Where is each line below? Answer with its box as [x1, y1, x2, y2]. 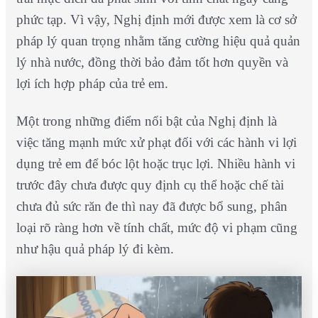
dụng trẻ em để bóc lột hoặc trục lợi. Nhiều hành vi [16, 155, 295, 171]
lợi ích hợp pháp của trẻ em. [16, 75, 168, 91]
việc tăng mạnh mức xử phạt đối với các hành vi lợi [16, 134, 297, 150]
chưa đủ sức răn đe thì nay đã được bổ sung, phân [16, 198, 287, 214]
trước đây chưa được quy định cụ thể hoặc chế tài [16, 177, 284, 192]
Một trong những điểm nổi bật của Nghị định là [16, 113, 277, 128]
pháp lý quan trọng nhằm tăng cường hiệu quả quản [16, 33, 300, 48]
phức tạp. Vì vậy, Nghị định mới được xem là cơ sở [16, 11, 297, 27]
